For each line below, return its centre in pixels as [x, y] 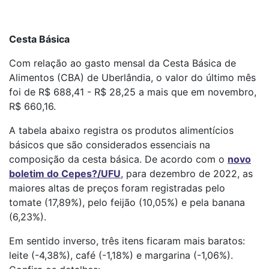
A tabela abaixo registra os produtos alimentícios [121, 130]
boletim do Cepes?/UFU [65, 173]
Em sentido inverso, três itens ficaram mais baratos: [127, 240]
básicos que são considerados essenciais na [110, 144]
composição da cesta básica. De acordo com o [118, 159]
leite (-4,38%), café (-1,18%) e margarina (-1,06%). [121, 255]
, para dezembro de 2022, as [187, 173]
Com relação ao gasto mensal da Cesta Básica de [122, 63]
